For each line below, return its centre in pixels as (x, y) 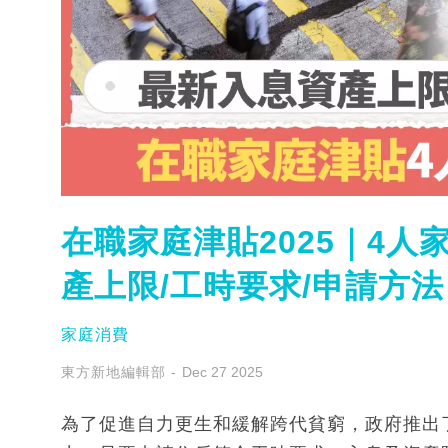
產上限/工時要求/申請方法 (252, 285)
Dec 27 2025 (222, 371)
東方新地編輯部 (113, 371)
